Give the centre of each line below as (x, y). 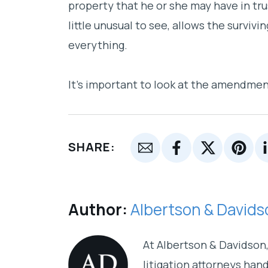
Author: (98, 209)
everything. (98, 45)
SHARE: (92, 147)
